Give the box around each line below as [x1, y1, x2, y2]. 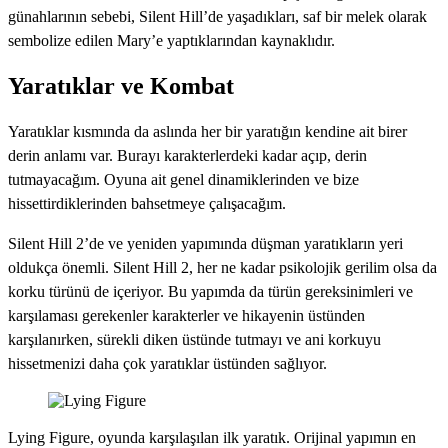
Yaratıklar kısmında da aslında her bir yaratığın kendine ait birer [8, 122, 407, 140]
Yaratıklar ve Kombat [8, 72, 234, 99]
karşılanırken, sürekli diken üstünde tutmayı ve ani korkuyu [8, 330, 381, 348]
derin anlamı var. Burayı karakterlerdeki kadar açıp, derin [8, 146, 367, 164]
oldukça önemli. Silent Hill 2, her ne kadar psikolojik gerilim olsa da [8, 258, 437, 276]
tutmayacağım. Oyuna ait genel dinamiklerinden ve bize [8, 170, 359, 188]
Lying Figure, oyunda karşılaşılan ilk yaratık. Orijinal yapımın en [8, 428, 416, 446]
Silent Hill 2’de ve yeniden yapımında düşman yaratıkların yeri [8, 234, 403, 252]
